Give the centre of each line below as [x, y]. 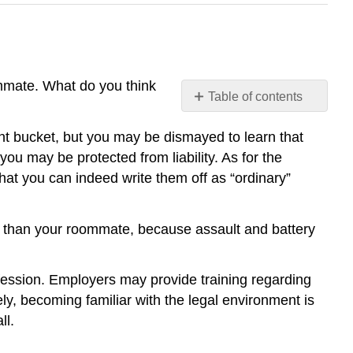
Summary [235, 140]
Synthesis [236, 120]
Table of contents [256, 97]
